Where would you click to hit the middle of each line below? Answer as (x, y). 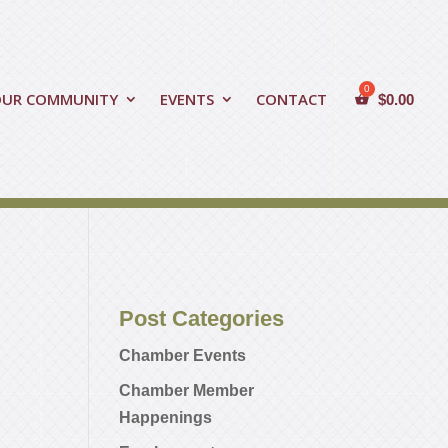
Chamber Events (183, 356)
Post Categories (202, 319)
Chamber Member (187, 391)
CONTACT (292, 98)
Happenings (166, 418)
